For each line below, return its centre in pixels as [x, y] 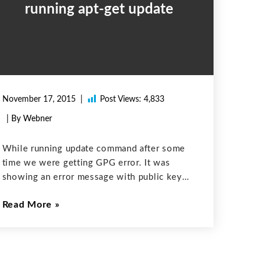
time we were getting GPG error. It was [86, 163]
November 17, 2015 [39, 100]
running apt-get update [99, 10]
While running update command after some [94, 148]
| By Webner [29, 119]
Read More [27, 205]
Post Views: [120, 100]
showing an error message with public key [92, 177]
